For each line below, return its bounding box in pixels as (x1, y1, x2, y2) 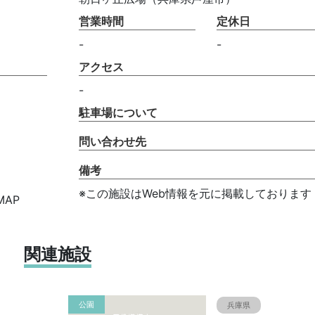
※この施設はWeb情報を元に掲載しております (78, 186, 311, 200)
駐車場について (78, 105, 157, 120)
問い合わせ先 (78, 134, 146, 148)
